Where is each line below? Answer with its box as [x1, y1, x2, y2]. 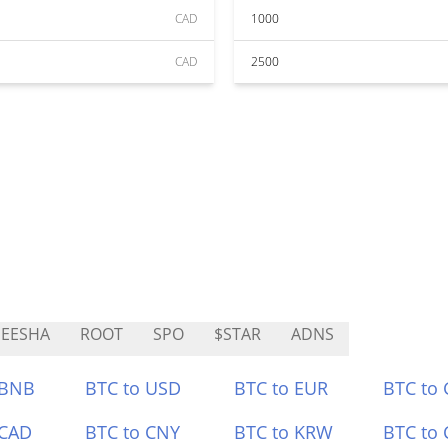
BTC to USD [85, 376, 182, 400]
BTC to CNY [85, 420, 181, 444]
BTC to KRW [234, 420, 333, 444]
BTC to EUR [234, 376, 328, 400]
